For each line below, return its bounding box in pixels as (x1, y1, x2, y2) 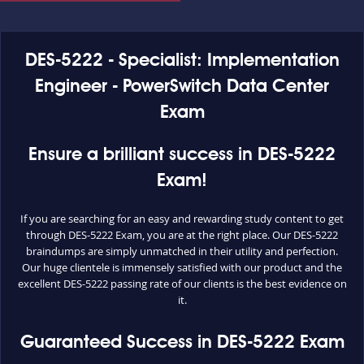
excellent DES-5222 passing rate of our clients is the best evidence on (17, 276, 347, 291)
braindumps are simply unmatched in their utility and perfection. (26, 244, 338, 258)
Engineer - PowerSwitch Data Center (35, 78, 329, 96)
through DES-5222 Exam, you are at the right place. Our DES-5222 (26, 227, 338, 242)
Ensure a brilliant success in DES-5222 (28, 146, 336, 164)
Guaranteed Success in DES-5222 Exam (19, 334, 344, 352)
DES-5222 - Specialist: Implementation (24, 52, 340, 70)
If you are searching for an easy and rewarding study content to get (20, 211, 344, 226)
